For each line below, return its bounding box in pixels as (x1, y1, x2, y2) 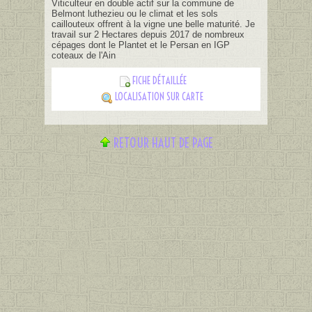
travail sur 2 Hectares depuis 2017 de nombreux (52, 29, 244, 40)
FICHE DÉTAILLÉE (132, 75, 187, 87)
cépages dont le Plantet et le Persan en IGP (52, 40, 230, 50)
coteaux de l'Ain (52, 50, 116, 61)
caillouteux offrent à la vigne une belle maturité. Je (52, 19, 255, 29)
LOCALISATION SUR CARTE (115, 91, 203, 104)
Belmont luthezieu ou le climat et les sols (52, 8, 218, 19)
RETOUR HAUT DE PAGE (113, 134, 213, 151)
